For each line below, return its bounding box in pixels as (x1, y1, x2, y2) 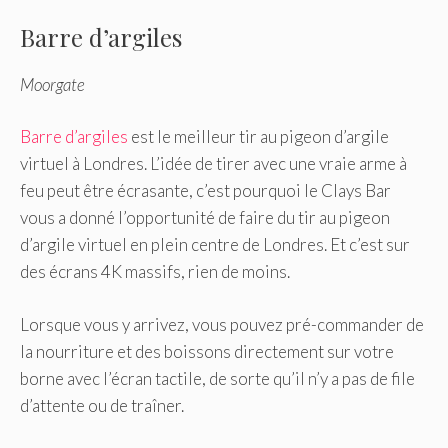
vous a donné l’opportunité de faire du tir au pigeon (20, 207, 390, 229)
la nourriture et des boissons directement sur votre (20, 340, 394, 362)
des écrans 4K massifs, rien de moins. (20, 261, 290, 283)
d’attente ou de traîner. (20, 394, 184, 416)
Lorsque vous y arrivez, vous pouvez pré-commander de (20, 313, 424, 335)
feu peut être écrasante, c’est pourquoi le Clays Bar (20, 180, 391, 202)
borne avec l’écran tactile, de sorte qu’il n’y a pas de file (20, 367, 415, 389)
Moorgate (20, 73, 85, 95)
